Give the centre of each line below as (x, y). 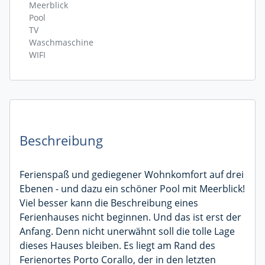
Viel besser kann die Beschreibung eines (109, 203)
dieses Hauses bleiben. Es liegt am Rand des (117, 245)
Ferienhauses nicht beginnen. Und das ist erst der (130, 217)
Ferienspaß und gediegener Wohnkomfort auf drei (132, 174)
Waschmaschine (61, 42)
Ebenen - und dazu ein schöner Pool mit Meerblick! (132, 188)
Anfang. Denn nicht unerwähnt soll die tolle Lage (127, 231)
